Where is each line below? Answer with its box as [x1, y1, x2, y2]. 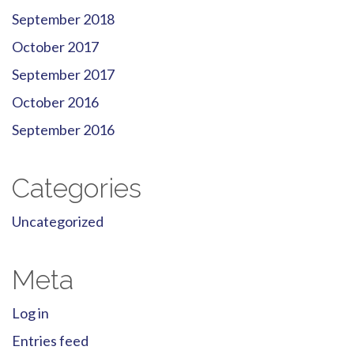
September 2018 [12, 10, 115, 28]
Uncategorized [12, 213, 104, 231]
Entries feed [12, 332, 88, 350]
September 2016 [12, 121, 115, 139]
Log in [12, 304, 49, 322]
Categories [12, 172, 141, 205]
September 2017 [12, 66, 115, 84]
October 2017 [12, 38, 99, 56]
